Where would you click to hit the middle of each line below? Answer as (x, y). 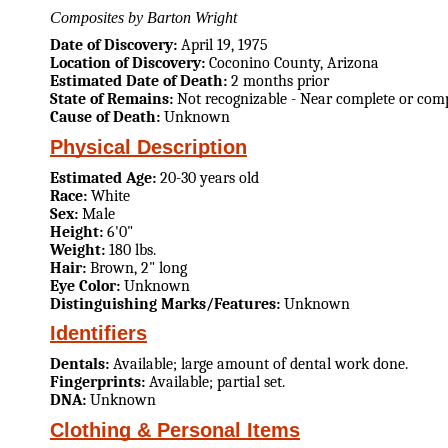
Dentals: (81, 364)
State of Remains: (113, 99)
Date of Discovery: (115, 45)
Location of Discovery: (129, 63)
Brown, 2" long (138, 267)
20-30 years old (209, 177)
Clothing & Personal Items (175, 429)
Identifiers (98, 333)
